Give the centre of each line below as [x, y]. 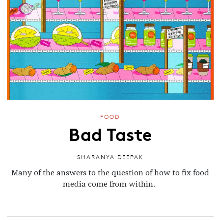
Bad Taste [110, 133]
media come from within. [110, 184]
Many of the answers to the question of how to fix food [110, 173]
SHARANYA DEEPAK [110, 157]
